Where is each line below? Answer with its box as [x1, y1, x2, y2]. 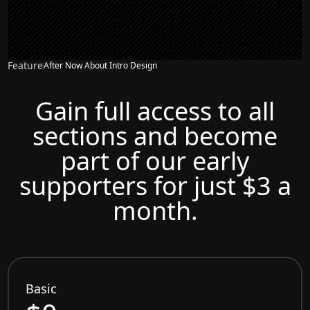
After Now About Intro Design [44, 60, 158, 72]
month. [112, 193, 198, 228]
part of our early [61, 143, 249, 178]
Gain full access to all [35, 93, 275, 128]
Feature [8, 58, 44, 72]
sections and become [33, 118, 277, 153]
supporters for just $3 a [19, 168, 291, 203]
